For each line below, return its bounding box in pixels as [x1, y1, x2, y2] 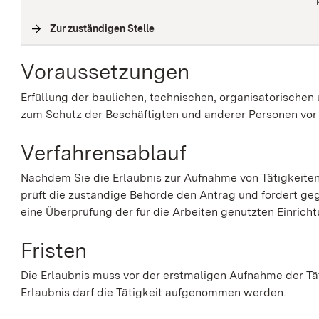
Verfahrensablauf [21, 139, 187, 165]
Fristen [21, 237, 88, 263]
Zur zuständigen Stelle [50, 23, 155, 35]
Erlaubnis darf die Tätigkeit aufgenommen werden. [21, 286, 287, 300]
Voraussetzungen [21, 58, 190, 85]
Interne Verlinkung [158, 23, 244, 35]
